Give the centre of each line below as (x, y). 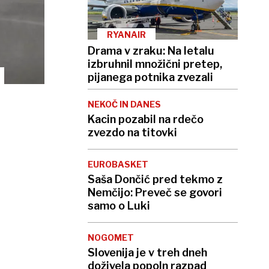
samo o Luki (119, 206)
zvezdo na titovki (132, 133)
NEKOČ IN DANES (124, 104)
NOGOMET (111, 238)
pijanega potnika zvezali (150, 77)
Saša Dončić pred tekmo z (155, 180)
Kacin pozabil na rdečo (146, 119)
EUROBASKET (118, 165)
